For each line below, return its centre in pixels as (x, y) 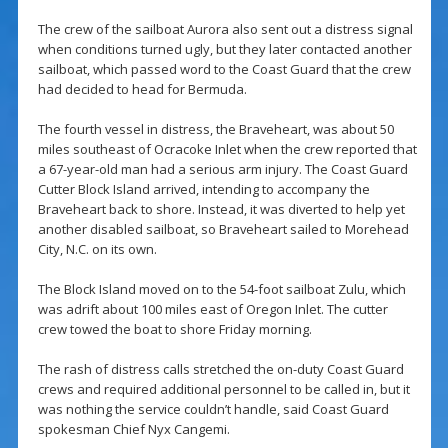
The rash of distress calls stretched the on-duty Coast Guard (220, 369)
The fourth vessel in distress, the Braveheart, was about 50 (215, 129)
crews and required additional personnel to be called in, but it (223, 389)
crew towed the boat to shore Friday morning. (174, 329)
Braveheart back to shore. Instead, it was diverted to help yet (221, 209)
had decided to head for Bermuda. (142, 89)
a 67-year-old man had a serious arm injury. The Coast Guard (222, 169)
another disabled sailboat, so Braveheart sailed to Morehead (223, 229)
